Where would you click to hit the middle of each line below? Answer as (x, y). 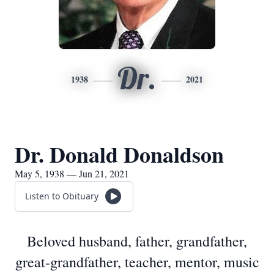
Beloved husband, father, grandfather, (137, 241)
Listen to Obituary (62, 196)
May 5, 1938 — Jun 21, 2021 (72, 173)
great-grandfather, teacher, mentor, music (137, 262)
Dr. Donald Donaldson (119, 154)
